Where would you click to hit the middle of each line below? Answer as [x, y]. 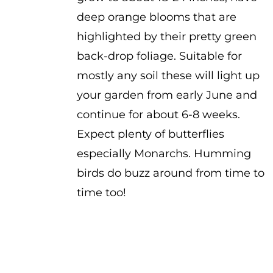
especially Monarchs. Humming [164, 154]
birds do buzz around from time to [170, 173]
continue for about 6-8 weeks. [158, 115]
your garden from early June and [167, 95]
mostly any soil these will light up [168, 76]
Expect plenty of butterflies [150, 134]
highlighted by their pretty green [166, 37]
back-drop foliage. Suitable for [159, 56]
